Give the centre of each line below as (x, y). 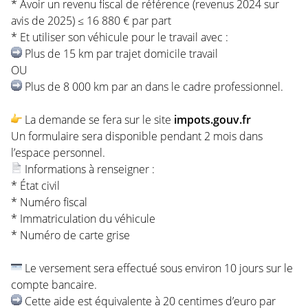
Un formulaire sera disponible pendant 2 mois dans (137, 136)
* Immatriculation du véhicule (83, 218)
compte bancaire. (54, 284)
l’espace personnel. (58, 152)
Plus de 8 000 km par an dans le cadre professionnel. (153, 86)
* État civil (35, 185)
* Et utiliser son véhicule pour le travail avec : (120, 37)
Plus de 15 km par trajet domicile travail (120, 53)
